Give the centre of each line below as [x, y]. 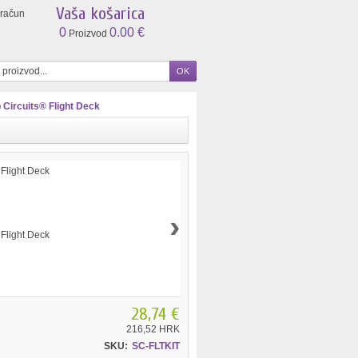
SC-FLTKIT [155, 346]
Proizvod [88, 34]
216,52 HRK [153, 329]
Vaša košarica [100, 14]
